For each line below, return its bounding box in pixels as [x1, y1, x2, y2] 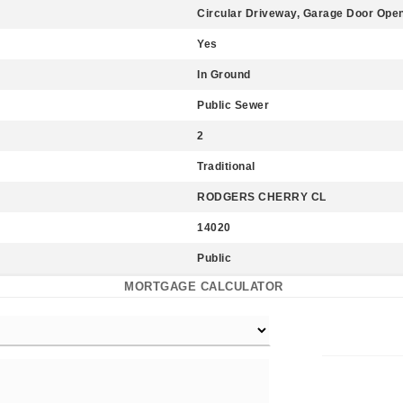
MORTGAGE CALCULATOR [124, 280, 283, 293]
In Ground [197, 68, 251, 81]
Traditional [197, 160, 255, 173]
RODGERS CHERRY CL [197, 191, 327, 203]
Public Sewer [197, 99, 269, 112]
